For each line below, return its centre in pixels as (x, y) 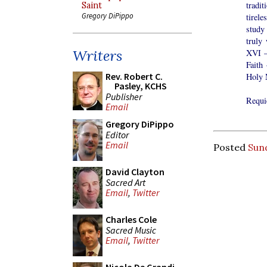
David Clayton (135, 172)
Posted (231, 147)
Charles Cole (131, 219)
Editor (117, 134)
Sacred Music (131, 230)
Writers (97, 56)
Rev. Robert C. (134, 76)
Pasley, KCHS (141, 86)
